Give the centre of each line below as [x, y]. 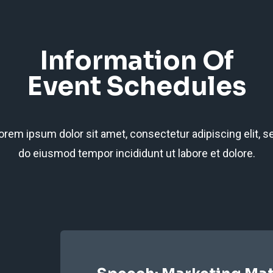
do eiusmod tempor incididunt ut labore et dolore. [136, 154]
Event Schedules [136, 87]
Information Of [136, 61]
